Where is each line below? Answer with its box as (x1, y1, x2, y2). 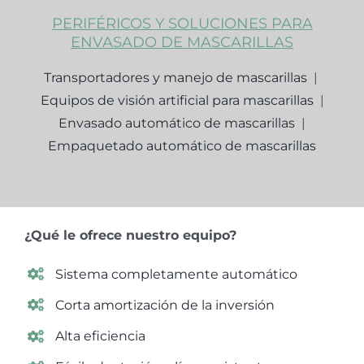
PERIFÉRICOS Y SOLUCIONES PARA (51, 14, 313, 32)
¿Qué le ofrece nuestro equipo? (24, 227, 236, 243)
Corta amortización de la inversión (55, 297, 275, 313)
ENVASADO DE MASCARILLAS (71, 32, 293, 51)
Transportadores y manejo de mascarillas (43, 69, 307, 85)
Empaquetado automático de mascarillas (48, 137, 316, 154)
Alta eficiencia (55, 328, 146, 344)
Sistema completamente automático (55, 266, 298, 282)
